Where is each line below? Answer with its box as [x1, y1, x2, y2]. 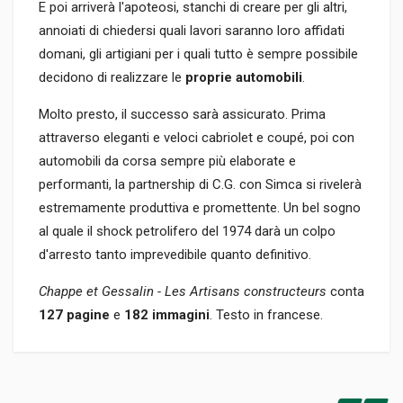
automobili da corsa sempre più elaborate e [39, 153, 296, 170]
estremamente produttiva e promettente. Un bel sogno [39, 200, 361, 217]
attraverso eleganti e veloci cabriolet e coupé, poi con [39, 130, 354, 147]
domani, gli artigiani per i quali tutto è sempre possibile [39, 46, 358, 63]
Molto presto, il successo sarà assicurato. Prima [39, 106, 326, 123]
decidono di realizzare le [39, 69, 185, 86]
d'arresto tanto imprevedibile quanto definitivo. [39, 246, 311, 264]
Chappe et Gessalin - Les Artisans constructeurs [39, 283, 327, 300]
